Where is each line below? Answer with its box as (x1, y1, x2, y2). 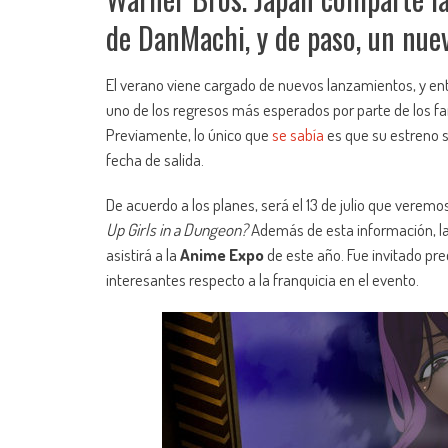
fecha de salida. (106, 149, 204, 171)
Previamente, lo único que (106, 124, 272, 146)
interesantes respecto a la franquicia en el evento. (106, 269, 419, 291)
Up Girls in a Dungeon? (106, 219, 248, 241)
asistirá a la (106, 244, 180, 266)
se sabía (272, 124, 324, 146)
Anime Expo (180, 244, 264, 266)
